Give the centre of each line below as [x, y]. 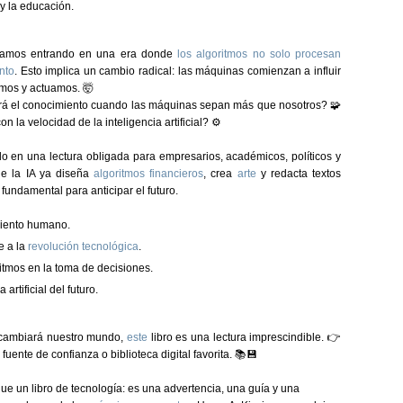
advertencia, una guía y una [232, 389]
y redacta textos [299, 174]
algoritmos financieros [149, 174]
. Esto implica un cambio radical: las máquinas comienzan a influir [178, 71]
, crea [220, 174]
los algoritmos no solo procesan [260, 54]
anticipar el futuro [133, 191]
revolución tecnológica [83, 246]
